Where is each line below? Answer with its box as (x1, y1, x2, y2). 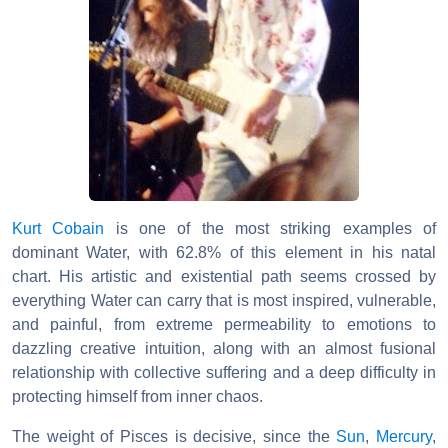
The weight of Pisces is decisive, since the (12, 427, 337, 445)
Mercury (376, 427, 433, 445)
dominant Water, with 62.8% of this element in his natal (12, 243, 436, 261)
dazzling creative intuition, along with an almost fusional (12, 339, 436, 357)
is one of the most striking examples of (104, 219, 437, 237)
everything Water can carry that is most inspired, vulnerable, (12, 291, 436, 309)
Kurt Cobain (12, 219, 105, 237)
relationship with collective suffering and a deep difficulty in (12, 363, 436, 381)
